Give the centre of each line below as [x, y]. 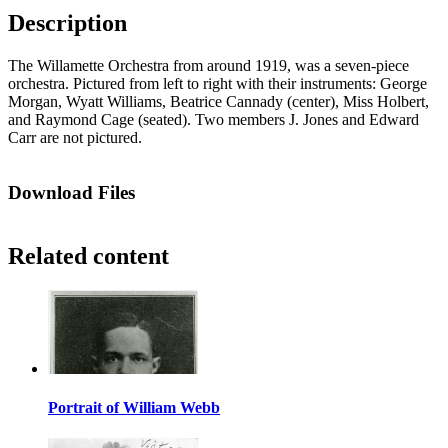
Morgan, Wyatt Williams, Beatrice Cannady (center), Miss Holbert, [218, 102]
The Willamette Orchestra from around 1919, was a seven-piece [208, 66]
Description [67, 23]
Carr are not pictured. [75, 138]
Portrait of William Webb [134, 407]
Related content [88, 255]
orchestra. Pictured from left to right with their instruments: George [217, 84]
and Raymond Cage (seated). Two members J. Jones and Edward [213, 120]
